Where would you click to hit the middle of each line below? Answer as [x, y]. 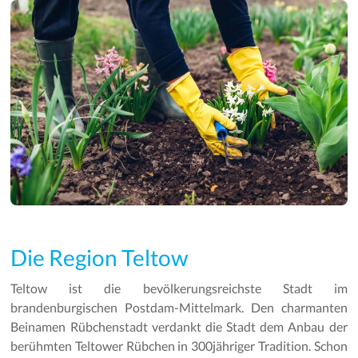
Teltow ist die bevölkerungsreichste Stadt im [179, 288]
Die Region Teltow [99, 258]
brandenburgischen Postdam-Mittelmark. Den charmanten [179, 308]
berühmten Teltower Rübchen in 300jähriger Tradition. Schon [179, 346]
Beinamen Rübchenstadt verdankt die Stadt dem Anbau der [179, 327]
